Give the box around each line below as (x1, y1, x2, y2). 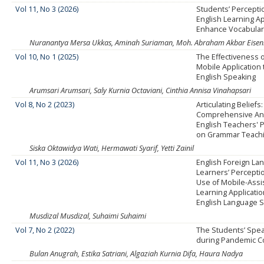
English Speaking (196, 72, 256, 82)
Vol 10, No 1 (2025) (15, 52, 79, 62)
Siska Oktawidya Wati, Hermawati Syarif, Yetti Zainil (29, 143, 194, 154)
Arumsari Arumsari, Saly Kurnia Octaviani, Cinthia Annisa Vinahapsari (29, 85, 251, 96)
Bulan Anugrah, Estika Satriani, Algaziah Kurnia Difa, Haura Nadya (29, 249, 243, 259)
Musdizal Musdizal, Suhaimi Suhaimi (29, 211, 146, 222)
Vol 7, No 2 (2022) (15, 225, 75, 236)
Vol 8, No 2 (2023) (15, 100, 75, 110)
